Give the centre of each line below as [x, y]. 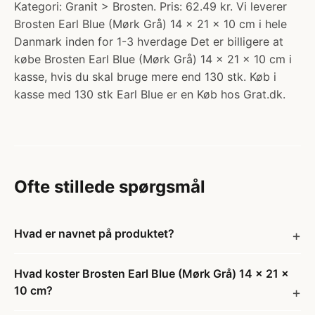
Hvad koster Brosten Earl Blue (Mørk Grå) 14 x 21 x [152, 274]
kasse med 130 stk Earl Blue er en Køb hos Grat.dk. [150, 94]
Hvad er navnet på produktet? [94, 233]
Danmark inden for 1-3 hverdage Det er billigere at [149, 41]
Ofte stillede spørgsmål [110, 187]
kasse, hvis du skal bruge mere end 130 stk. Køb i [145, 77]
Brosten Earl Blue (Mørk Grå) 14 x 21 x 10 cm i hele [150, 24]
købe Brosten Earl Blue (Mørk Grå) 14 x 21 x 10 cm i [153, 59]
